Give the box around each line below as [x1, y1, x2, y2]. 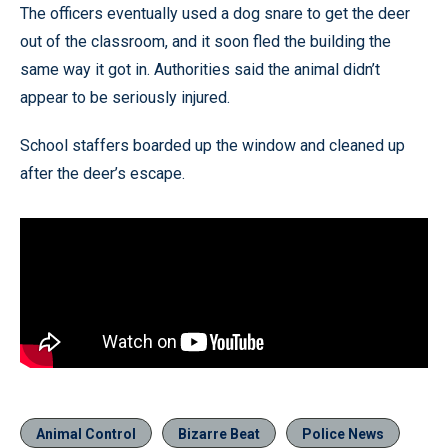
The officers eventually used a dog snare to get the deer [20, 3, 410, 23]
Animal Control [36, 425, 136, 442]
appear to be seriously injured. [20, 87, 230, 107]
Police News [302, 425, 384, 442]
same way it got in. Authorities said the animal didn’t [20, 59, 380, 79]
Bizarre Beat [178, 425, 260, 442]
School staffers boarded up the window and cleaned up [20, 135, 405, 155]
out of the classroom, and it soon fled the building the [20, 31, 391, 51]
